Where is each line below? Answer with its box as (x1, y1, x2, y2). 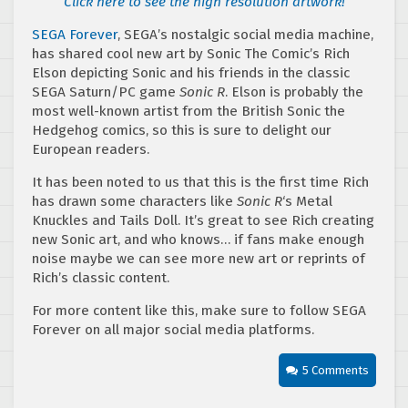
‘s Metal (282, 193, 332, 210)
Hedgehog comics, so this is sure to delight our (32, 122, 331, 139)
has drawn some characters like (32, 193, 237, 210)
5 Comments (302, 363, 369, 378)
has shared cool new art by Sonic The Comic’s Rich (32, 46, 350, 63)
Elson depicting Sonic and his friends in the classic (32, 65, 350, 82)
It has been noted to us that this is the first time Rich (32, 174, 369, 191)
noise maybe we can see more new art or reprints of (32, 250, 365, 268)
